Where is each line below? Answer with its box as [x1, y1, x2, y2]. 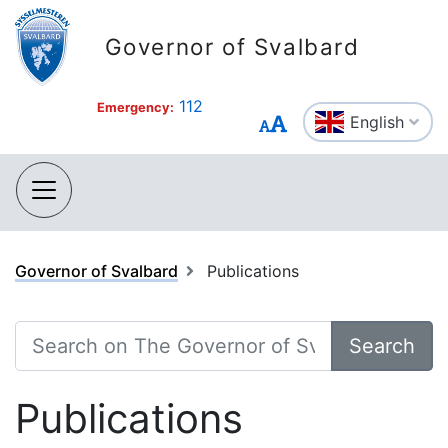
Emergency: [96, 99, 174, 115]
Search [349, 333, 415, 358]
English [350, 111, 409, 132]
